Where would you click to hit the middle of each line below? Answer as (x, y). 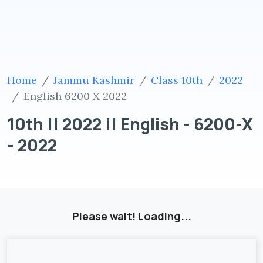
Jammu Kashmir (94, 80)
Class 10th (177, 80)
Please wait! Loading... (131, 216)
